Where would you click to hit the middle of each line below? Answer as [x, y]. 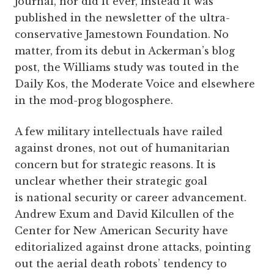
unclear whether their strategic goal [111, 181]
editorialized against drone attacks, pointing [133, 247]
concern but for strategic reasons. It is [115, 165]
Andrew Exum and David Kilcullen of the [124, 214]
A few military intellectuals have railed [119, 132]
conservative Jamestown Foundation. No [122, 35]
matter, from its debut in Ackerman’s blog [125, 51]
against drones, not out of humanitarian [122, 148]
